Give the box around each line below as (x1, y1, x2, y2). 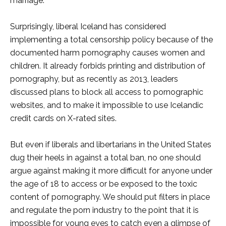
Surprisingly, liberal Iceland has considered (10, 22, 166, 32)
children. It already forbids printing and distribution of (10, 61, 205, 71)
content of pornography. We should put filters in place (10, 192, 210, 202)
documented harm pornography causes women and (10, 48, 205, 58)
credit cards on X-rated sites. (10, 114, 117, 124)
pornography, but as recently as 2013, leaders (10, 74, 178, 84)
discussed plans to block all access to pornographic (10, 87, 203, 97)
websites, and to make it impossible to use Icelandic (10, 100, 203, 110)
